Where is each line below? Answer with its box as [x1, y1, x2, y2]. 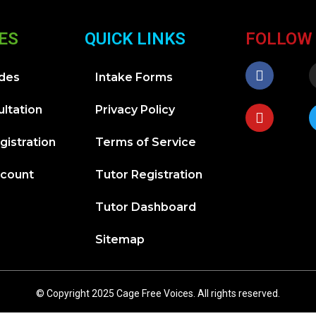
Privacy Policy [95, 103, 175, 117]
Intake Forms [95, 71, 173, 85]
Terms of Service [95, 135, 196, 150]
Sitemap [95, 233, 145, 247]
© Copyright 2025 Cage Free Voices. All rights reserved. [36, 288, 280, 300]
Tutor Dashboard [95, 200, 196, 214]
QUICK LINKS [85, 29, 186, 49]
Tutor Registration [95, 168, 202, 182]
